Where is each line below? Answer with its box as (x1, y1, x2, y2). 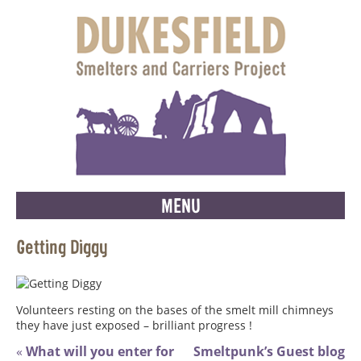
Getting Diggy (16, 234, 108, 259)
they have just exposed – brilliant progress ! (16, 317, 252, 333)
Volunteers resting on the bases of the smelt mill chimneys (16, 301, 334, 317)
